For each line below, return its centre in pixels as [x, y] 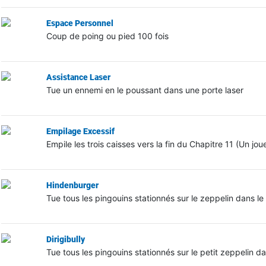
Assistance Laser [78, 77]
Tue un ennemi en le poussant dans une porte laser [145, 90]
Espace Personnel [80, 23]
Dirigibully [65, 239]
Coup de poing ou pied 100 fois [107, 36]
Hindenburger [72, 185]
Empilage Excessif [80, 131]
